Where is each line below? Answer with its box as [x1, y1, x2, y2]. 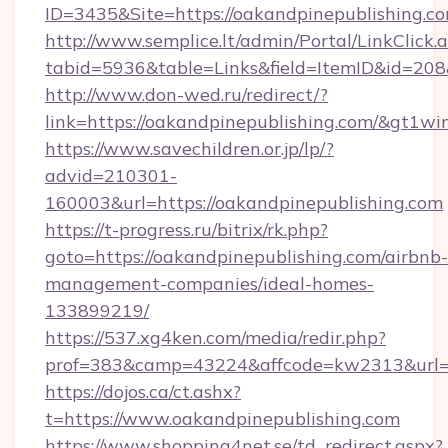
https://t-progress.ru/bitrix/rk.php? [45, 218, 328, 241]
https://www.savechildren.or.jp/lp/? [45, 137, 334, 160]
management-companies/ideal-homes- [45, 272, 374, 295]
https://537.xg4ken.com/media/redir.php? [45, 326, 386, 349]
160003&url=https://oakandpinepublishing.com [45, 191, 443, 214]
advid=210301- [45, 164, 177, 187]
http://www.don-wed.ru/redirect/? [45, 83, 328, 106]
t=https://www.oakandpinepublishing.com [45, 407, 400, 430]
